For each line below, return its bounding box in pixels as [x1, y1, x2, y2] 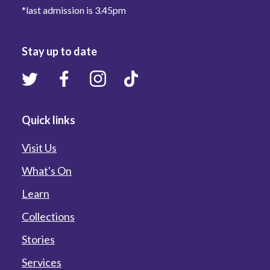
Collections [22, 209, 75, 223]
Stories [22, 232, 55, 246]
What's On [22, 163, 72, 177]
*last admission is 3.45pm [22, 4, 126, 16]
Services [22, 255, 61, 269]
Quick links [22, 113, 75, 127]
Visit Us [22, 140, 57, 154]
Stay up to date [22, 44, 97, 58]
